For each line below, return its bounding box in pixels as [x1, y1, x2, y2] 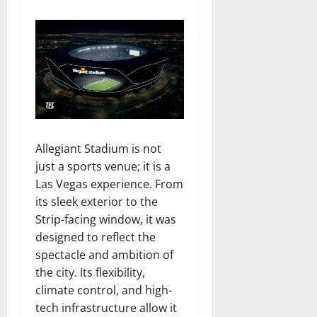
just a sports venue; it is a [35, 158, 171, 174]
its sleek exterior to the [35, 193, 158, 209]
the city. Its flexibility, [35, 264, 145, 280]
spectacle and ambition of [35, 246, 173, 263]
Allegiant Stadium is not [35, 140, 161, 156]
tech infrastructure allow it [35, 299, 177, 316]
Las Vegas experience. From [35, 175, 183, 192]
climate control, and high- [35, 282, 172, 298]
